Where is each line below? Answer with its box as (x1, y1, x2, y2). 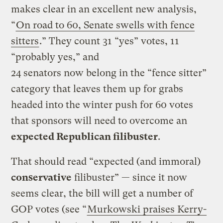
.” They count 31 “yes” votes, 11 (39, 35, 180, 47)
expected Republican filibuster (11, 130, 158, 142)
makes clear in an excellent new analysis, (11, 3, 197, 15)
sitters (11, 35, 39, 47)
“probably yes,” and (11, 51, 100, 63)
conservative (11, 171, 72, 183)
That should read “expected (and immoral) (11, 155, 201, 167)
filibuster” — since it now (72, 171, 188, 183)
